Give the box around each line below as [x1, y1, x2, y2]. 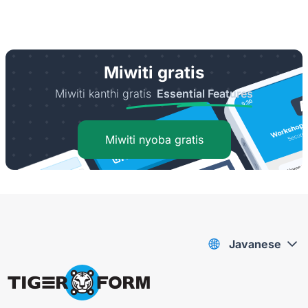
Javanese [229, 236, 281, 251]
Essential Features [157, 86, 253, 100]
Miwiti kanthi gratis [55, 86, 151, 100]
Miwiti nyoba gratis [104, 132, 203, 146]
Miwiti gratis [104, 62, 204, 82]
